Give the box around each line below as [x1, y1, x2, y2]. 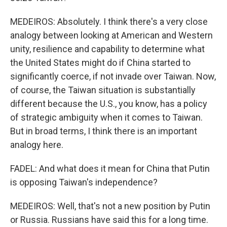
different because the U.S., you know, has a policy [10, 98, 207, 109]
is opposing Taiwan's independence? [10, 177, 158, 187]
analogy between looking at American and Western [10, 30, 213, 41]
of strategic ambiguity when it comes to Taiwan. [10, 112, 203, 123]
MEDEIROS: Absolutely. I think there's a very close [10, 16, 208, 27]
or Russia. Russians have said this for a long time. [10, 214, 208, 225]
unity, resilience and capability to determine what [10, 44, 205, 54]
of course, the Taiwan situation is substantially [10, 85, 196, 95]
